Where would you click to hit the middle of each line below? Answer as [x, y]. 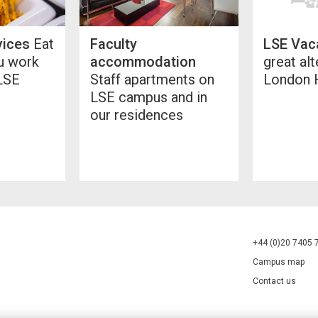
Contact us [274, 281]
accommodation [143, 61]
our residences [137, 115]
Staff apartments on [152, 79]
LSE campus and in [149, 97]
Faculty [114, 44]
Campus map [279, 262]
